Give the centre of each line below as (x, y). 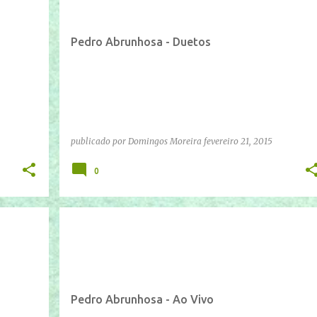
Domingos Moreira (165, 141)
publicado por (99, 141)
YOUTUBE (134, 232)
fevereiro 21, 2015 (238, 141)
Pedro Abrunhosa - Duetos (140, 41)
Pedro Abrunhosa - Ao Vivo (142, 299)
